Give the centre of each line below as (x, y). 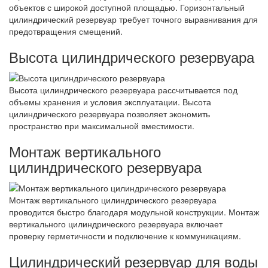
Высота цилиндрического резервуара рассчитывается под (123, 89)
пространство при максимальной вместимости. (102, 125)
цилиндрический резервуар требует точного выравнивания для (133, 19)
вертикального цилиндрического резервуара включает (116, 224)
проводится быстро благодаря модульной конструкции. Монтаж (134, 212)
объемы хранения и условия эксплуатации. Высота (110, 101)
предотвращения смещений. (66, 31)
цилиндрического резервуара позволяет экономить (109, 113)
